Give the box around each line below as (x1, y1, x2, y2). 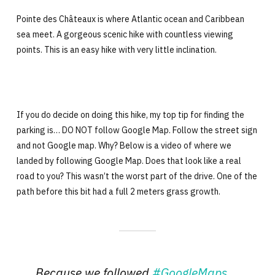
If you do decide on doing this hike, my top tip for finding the (16, 109, 244, 120)
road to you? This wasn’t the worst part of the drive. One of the (16, 171, 257, 182)
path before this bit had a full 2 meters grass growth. (16, 186, 220, 197)
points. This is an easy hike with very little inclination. (16, 44, 217, 55)
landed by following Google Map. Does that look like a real (16, 155, 241, 166)
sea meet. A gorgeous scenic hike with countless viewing (16, 29, 233, 40)
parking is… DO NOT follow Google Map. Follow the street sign (16, 125, 257, 136)
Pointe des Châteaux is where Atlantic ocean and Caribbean (16, 14, 244, 25)
